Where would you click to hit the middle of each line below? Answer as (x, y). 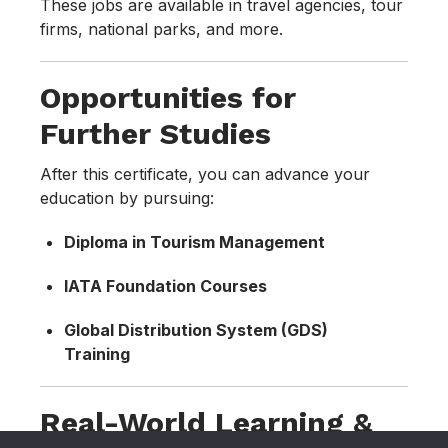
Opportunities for (168, 98)
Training (97, 354)
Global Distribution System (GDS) (196, 330)
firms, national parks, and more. (161, 29)
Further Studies (155, 134)
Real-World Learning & (206, 423)
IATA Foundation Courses (165, 286)
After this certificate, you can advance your (205, 174)
